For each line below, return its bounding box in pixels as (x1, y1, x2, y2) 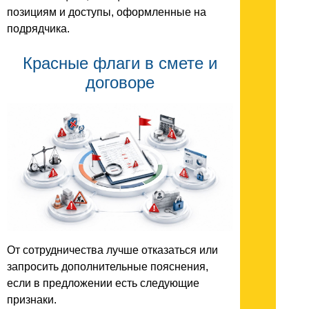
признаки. (7, 294, 57, 306)
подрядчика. (7, 22, 70, 34)
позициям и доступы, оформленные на (7, 6, 206, 18)
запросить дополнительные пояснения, (7, 261, 208, 273)
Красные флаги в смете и (23, 53, 217, 72)
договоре (86, 72, 154, 92)
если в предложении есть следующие (7, 277, 199, 290)
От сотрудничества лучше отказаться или (7, 244, 218, 257)
